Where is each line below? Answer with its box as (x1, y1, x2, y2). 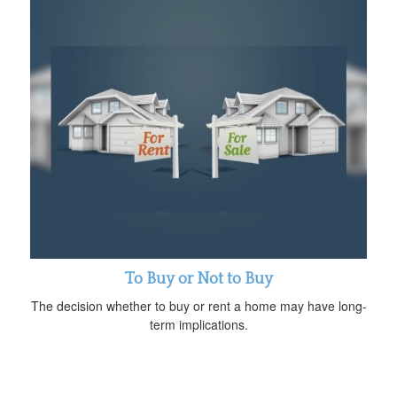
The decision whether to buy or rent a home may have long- (30, 296, 367, 315)
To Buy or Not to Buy (124, 269, 273, 288)
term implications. (149, 315, 248, 333)
